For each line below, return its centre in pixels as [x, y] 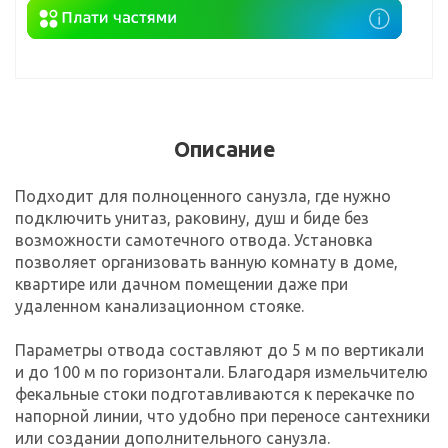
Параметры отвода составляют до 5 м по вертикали [219, 349]
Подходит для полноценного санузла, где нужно [203, 195]
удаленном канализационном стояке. [159, 305]
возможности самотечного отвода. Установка [194, 239]
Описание [224, 148]
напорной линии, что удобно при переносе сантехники [222, 415]
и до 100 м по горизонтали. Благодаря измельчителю [221, 371]
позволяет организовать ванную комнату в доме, [206, 261]
